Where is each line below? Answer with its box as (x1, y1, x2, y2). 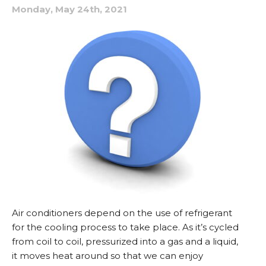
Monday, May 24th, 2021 (12, 3, 127, 15)
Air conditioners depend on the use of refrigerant (12, 207, 232, 218)
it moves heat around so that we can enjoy (12, 249, 203, 261)
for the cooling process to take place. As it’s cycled (12, 221, 239, 233)
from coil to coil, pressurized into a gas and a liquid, (12, 235, 238, 247)
